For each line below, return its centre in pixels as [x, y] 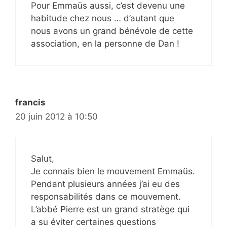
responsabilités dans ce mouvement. [106, 197]
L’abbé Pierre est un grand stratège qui [110, 209]
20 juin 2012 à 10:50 [56, 116]
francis [30, 102]
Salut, [43, 159]
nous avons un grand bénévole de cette [112, 31]
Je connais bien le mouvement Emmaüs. [113, 171]
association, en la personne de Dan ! [105, 43]
